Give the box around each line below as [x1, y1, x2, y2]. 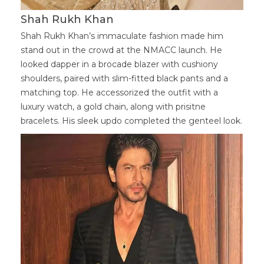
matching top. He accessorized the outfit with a [21, 87, 218, 98]
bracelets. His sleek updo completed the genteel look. [21, 115, 242, 127]
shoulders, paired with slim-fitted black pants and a [21, 73, 228, 84]
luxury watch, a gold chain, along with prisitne [21, 101, 206, 113]
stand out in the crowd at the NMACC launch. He [21, 45, 222, 56]
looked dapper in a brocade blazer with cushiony [21, 59, 218, 70]
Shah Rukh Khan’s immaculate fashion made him [21, 31, 223, 42]
